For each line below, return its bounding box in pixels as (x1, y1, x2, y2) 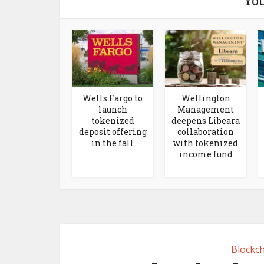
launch (98, 103, 127, 115)
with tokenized (173, 137, 238, 148)
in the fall (91, 137, 134, 148)
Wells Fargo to (82, 92, 143, 104)
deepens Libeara (171, 114, 240, 126)
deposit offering (78, 126, 147, 137)
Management (177, 103, 234, 115)
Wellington (181, 92, 230, 104)
